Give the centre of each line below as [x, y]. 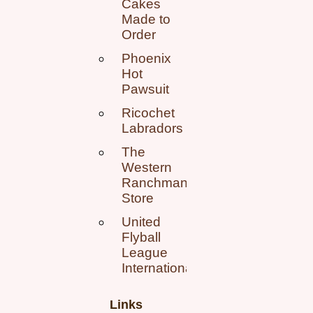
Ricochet [148, 113]
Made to [146, 20]
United [141, 222]
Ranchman [155, 183]
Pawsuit [145, 89]
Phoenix [146, 59]
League [145, 253]
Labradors [152, 129]
